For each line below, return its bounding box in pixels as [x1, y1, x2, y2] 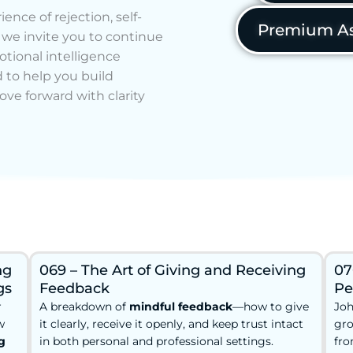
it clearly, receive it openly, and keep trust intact [39, 316, 304, 331]
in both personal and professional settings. [39, 333, 274, 348]
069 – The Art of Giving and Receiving [39, 261, 307, 279]
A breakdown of [39, 299, 130, 314]
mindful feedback [129, 299, 233, 314]
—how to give [232, 299, 310, 314]
